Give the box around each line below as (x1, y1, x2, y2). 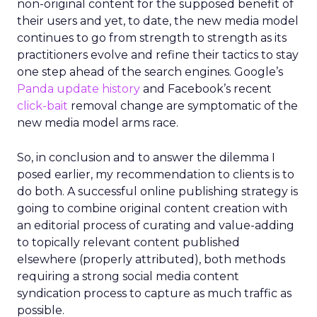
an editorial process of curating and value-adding (17, 219, 294, 232)
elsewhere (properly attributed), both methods (17, 253, 285, 266)
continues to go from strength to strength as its (17, 31, 287, 45)
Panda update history (17, 82, 140, 96)
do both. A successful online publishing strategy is (17, 185, 298, 198)
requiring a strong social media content (17, 270, 239, 283)
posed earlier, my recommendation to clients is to (17, 168, 294, 181)
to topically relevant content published (17, 236, 240, 249)
